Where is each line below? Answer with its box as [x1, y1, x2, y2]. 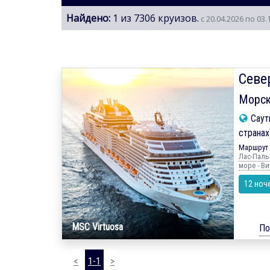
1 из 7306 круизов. [110, 11, 199, 25]
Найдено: [66, 11, 110, 25]
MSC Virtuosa [72, 221, 123, 233]
